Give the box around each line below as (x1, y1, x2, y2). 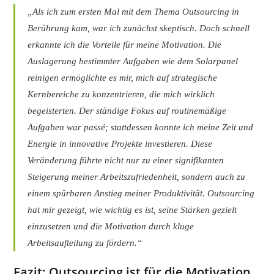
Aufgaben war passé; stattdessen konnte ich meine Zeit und (28, 122, 254, 133)
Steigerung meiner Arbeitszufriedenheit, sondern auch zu (28, 172, 246, 182)
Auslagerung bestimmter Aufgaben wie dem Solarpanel (28, 56, 239, 67)
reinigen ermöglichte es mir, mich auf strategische (28, 73, 218, 83)
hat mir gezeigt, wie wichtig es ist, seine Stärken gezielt (28, 205, 237, 215)
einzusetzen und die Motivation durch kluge (28, 221, 194, 232)
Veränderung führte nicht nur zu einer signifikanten (28, 155, 224, 166)
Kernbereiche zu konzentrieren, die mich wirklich (28, 89, 215, 100)
